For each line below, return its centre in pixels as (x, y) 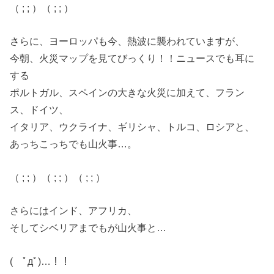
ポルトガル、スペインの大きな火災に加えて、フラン (128, 93)
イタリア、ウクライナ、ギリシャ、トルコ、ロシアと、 (132, 127)
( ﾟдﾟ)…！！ (40, 261)
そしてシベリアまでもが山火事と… (88, 228)
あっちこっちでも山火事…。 (74, 144)
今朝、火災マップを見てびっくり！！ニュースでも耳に (132, 58)
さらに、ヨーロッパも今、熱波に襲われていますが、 (128, 41)
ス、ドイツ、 (39, 110)
